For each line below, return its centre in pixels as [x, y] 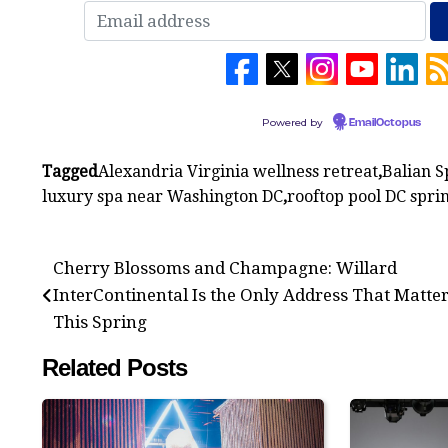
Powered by [294, 122]
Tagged [70, 171]
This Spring [100, 321]
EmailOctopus [385, 122]
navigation [106, 295]
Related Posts [115, 367]
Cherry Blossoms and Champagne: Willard [225, 267]
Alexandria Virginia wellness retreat [238, 171]
